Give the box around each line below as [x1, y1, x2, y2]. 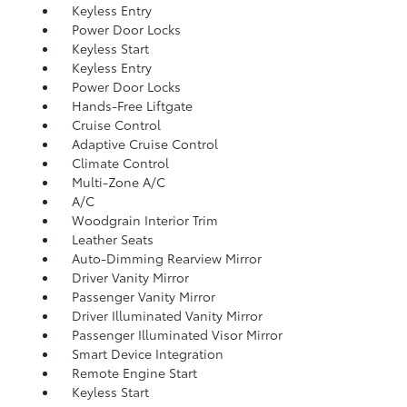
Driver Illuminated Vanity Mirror [71, 306, 263, 324]
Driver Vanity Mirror [71, 268, 189, 286]
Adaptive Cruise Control [71, 134, 218, 153]
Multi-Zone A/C [71, 173, 165, 191]
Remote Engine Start [71, 363, 197, 382]
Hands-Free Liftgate [71, 96, 193, 114]
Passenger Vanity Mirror [71, 287, 215, 305]
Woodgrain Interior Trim [71, 211, 218, 229]
